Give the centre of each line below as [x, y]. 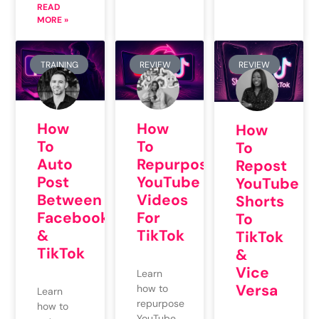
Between [70, 200]
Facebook [73, 218]
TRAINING [59, 64]
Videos [162, 200]
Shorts [260, 201]
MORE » [53, 20]
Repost [261, 166]
